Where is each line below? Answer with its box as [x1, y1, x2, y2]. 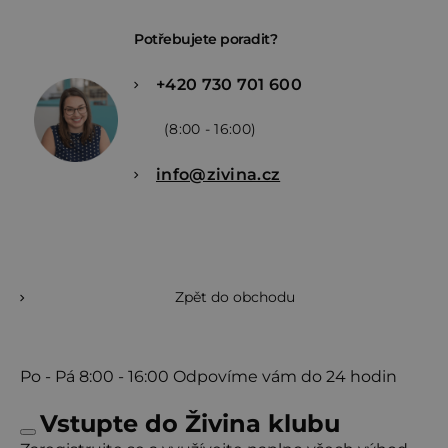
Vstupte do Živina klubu [40, 408, 340, 438]
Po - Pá [20, 366, 79, 386]
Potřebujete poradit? [134, 29, 277, 48]
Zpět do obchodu [175, 287, 295, 306]
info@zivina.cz [156, 164, 281, 184]
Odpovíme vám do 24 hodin [173, 366, 397, 386]
